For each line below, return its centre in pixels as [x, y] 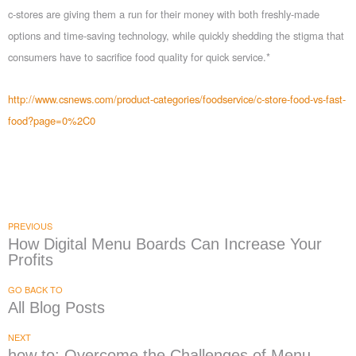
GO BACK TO [35, 290]
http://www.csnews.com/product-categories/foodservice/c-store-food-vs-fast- [177, 99]
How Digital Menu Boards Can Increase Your [165, 244]
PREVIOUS [30, 226]
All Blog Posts [56, 308]
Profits [31, 260]
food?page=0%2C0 [52, 121]
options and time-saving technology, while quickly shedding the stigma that [176, 36]
